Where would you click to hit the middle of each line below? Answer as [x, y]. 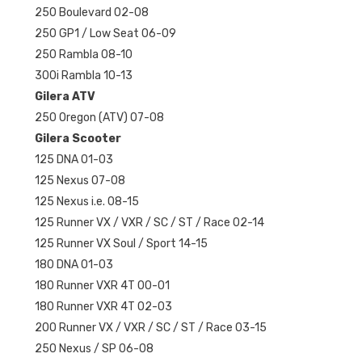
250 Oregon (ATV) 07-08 [99, 117]
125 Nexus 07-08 [80, 180]
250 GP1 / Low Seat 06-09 [105, 33]
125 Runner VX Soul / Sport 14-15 [121, 243]
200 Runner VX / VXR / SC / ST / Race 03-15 [150, 327]
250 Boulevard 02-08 [91, 12]
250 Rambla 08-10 [83, 54]
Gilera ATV [65, 96]
